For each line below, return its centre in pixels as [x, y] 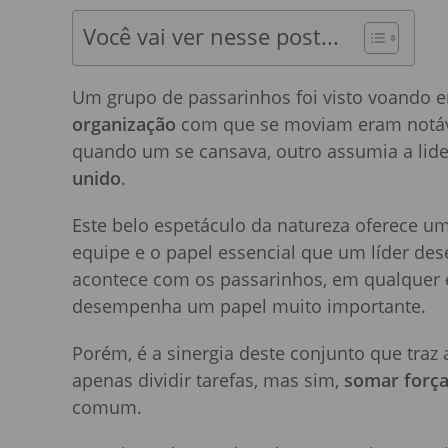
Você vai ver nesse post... [211, 37]
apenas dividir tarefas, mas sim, [208, 380]
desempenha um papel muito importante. [249, 306]
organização [124, 124]
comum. [107, 407]
